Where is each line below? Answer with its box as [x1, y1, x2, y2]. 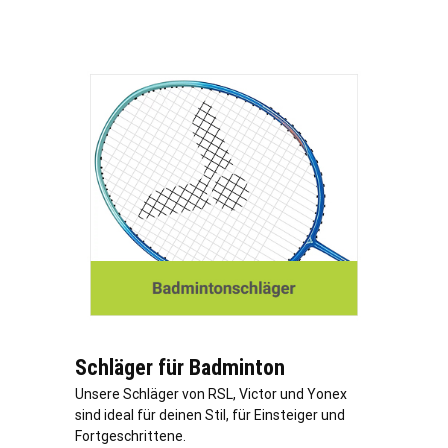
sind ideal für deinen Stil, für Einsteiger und [75, 407, 345, 424]
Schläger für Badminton [75, 355, 285, 381]
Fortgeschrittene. [75, 428, 186, 445]
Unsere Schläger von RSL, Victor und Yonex [75, 386, 347, 403]
